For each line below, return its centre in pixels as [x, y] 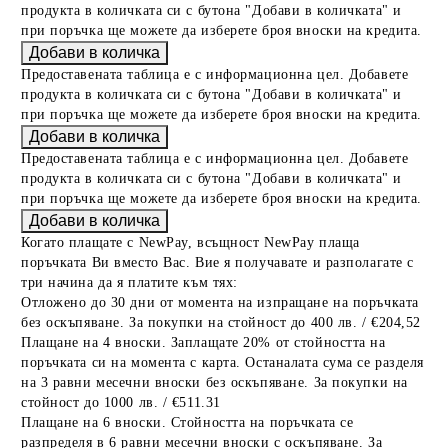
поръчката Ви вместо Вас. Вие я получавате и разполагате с [217, 262]
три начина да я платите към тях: [129, 282]
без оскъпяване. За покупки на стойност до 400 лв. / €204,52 [221, 322]
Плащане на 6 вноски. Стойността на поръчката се [187, 422]
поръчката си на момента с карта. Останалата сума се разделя [223, 362]
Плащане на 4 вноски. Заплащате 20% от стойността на [203, 342]
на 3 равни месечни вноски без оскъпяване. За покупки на [214, 382]
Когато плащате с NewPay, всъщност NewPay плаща [190, 242]
